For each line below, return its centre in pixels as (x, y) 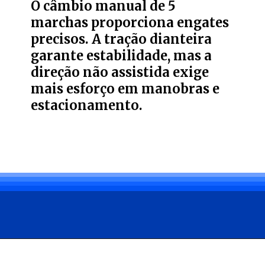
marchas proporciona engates (130, 23)
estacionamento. (87, 106)
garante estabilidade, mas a (122, 56)
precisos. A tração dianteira (122, 40)
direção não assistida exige (120, 73)
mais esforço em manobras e (125, 89)
